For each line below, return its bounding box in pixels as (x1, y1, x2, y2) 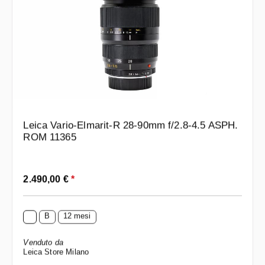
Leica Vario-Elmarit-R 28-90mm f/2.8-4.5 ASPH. (23, 119, 238, 131)
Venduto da (23, 238, 63, 247)
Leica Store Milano (23, 247, 89, 257)
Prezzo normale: (22, 170, 88, 180)
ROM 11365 (23, 131, 76, 143)
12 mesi (63, 211, 91, 221)
